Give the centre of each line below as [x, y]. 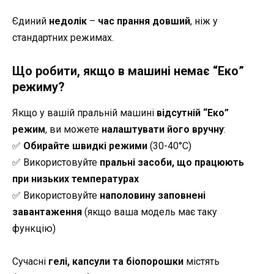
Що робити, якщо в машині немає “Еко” [128, 71]
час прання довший [144, 21]
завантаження [47, 212]
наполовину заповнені [153, 195]
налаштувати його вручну [163, 129]
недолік [68, 21]
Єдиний [31, 21]
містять [202, 261]
